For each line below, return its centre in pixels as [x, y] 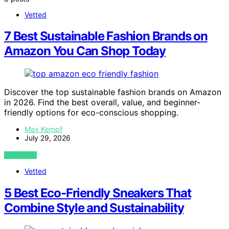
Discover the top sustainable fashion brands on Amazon [113, 92]
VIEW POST [21, 155]
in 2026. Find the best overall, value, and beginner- [102, 102]
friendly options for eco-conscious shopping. [91, 113]
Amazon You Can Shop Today [85, 51]
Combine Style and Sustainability [94, 208]
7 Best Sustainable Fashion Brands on [106, 36]
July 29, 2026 [48, 138]
